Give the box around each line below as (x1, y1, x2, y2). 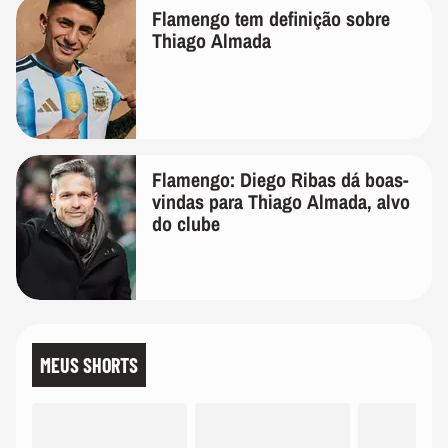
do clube (152, 209, 220, 237)
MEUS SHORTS (40, 352, 138, 377)
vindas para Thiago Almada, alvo (152, 187, 410, 215)
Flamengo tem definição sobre (152, 4, 390, 32)
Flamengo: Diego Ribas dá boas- (152, 165, 408, 193)
